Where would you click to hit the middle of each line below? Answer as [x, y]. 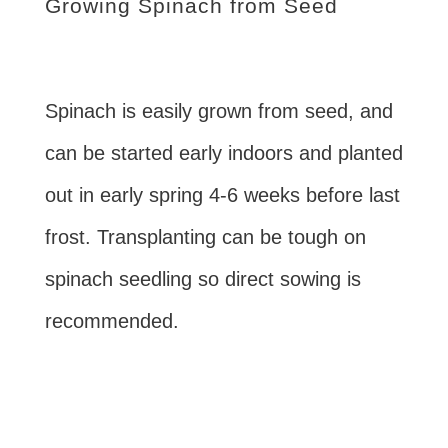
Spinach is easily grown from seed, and [218, 110]
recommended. [111, 320]
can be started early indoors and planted [223, 152]
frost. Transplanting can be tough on [205, 236]
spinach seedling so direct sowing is [202, 278]
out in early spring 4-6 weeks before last [222, 194]
